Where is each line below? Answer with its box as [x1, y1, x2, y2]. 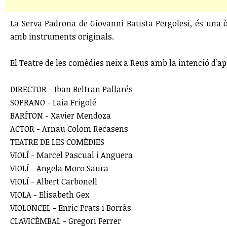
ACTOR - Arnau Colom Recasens [10, 123, 128, 134]
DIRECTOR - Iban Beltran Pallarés [10, 83, 133, 95]
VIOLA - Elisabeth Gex [10, 188, 89, 200]
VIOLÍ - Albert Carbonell [10, 175, 97, 187]
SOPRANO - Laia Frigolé [10, 96, 96, 108]
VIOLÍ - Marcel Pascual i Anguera [10, 149, 133, 161]
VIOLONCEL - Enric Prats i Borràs [10, 202, 131, 213]
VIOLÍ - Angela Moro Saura [10, 162, 108, 174]
